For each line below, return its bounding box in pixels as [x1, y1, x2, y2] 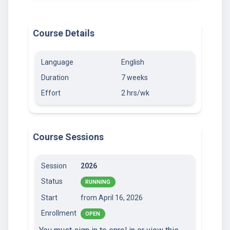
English [121, 57, 144, 66]
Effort [41, 88, 61, 97]
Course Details [33, 27, 94, 39]
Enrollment [41, 208, 76, 217]
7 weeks [121, 73, 148, 82]
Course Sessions [33, 131, 104, 142]
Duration [41, 73, 69, 82]
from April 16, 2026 [81, 193, 143, 202]
